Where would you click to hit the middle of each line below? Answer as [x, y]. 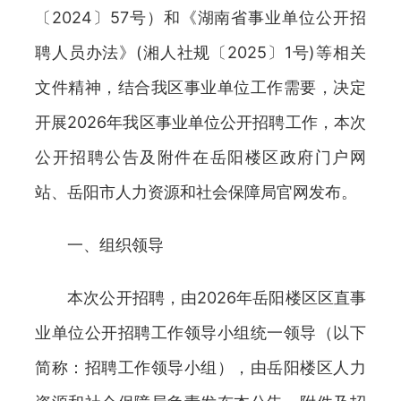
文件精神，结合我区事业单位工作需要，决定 [200, 87]
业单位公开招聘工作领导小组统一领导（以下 [200, 333]
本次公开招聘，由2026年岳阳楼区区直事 [200, 298]
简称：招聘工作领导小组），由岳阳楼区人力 [200, 367]
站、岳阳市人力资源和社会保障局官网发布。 [196, 192]
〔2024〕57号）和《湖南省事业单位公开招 [200, 17]
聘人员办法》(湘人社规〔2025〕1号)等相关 [200, 52]
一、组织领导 [99, 245]
